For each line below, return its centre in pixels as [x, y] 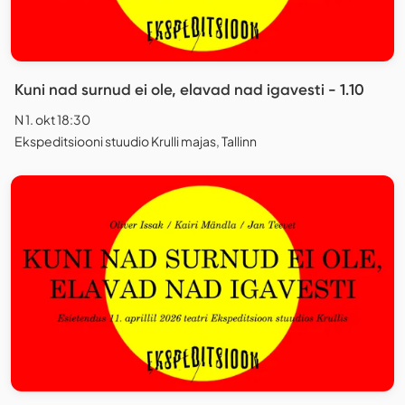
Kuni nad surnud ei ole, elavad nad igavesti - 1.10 [189, 90]
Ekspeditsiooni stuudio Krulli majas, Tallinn [136, 141]
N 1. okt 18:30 [52, 120]
